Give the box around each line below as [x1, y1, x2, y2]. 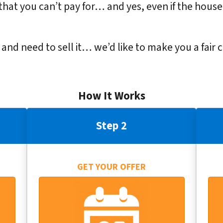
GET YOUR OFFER [77, 161, 146, 174]
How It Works [78, 88, 145, 105]
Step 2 [96, 117, 127, 134]
